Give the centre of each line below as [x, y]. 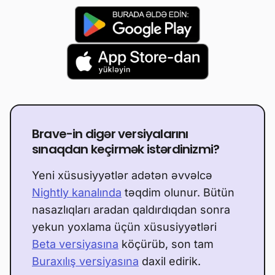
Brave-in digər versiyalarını [110, 134]
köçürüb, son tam [166, 244]
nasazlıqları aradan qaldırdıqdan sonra [131, 210]
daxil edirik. [170, 261]
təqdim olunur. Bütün [178, 193]
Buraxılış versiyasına [85, 261]
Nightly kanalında [77, 193]
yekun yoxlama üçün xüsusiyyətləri [124, 227]
